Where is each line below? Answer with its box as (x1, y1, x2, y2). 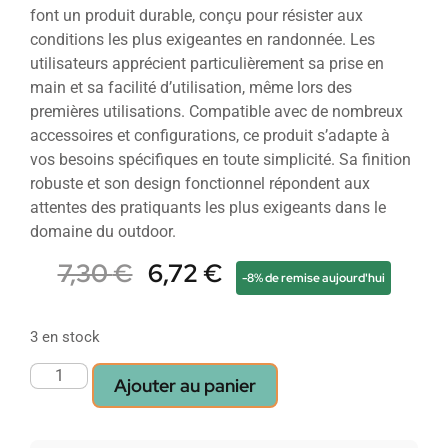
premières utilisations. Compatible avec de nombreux (30, 102, 403, 122)
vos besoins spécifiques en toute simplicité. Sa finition (30, 150, 411, 170)
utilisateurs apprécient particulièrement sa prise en (30, 54, 384, 74)
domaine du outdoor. (30, 222, 176, 242)
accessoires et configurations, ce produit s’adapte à (30, 126, 390, 146)
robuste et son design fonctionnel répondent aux (30, 174, 370, 194)
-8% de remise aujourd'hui (241, 269, 385, 286)
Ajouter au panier (114, 374, 257, 398)
